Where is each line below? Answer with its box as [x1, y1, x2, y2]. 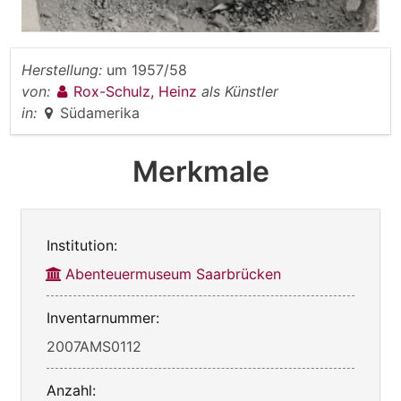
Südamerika [60, 104, 140, 123]
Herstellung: [21, 61, 102, 80]
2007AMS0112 [47, 337, 141, 356]
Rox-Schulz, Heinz [73, 82, 201, 101]
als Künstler [201, 82, 278, 101]
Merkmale [132, 154, 269, 190]
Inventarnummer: [47, 309, 159, 328]
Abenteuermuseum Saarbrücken [65, 265, 281, 284]
